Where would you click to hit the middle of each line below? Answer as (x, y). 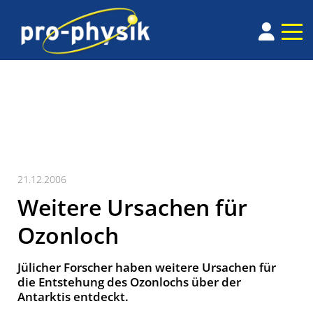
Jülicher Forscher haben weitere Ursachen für (147, 268)
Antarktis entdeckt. (73, 297)
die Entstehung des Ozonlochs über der (129, 282)
